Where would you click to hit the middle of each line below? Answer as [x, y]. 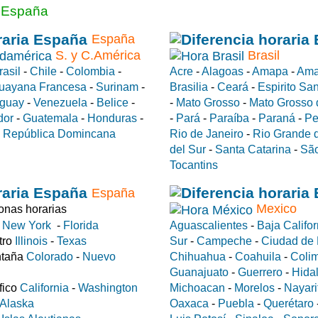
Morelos [254, 287]
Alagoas [223, 71]
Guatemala [50, 118]
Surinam [117, 87]
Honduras [112, 118]
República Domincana [59, 133]
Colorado [50, 256]
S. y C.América [96, 55]
